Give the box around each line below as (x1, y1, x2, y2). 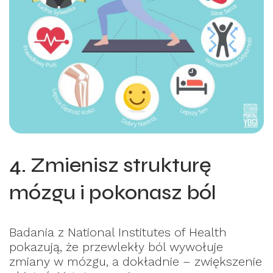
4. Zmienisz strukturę (9, 152, 211, 177)
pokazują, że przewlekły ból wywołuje (9, 239, 223, 254)
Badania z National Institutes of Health (9, 224, 227, 239)
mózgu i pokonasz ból (9, 180, 216, 205)
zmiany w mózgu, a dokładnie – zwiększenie (9, 253, 262, 269)
